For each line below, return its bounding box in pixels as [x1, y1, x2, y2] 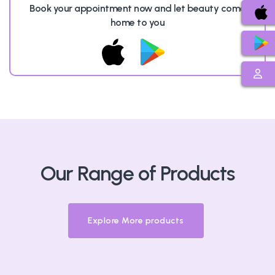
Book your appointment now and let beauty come [29, 2, 246, 15]
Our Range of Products [41, 160, 234, 185]
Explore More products [88, 215, 184, 226]
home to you [110, 17, 165, 29]
